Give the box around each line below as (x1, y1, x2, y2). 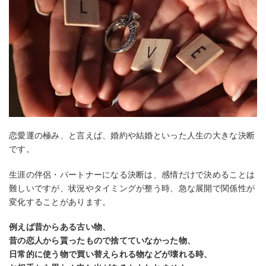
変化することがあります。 (9, 197, 111, 207)
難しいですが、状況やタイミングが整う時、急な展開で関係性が (9, 183, 255, 193)
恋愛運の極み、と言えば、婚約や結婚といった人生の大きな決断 (9, 130, 255, 140)
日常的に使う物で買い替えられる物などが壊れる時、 (9, 249, 213, 259)
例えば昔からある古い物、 (9, 222, 111, 232)
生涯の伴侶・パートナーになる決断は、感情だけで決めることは (9, 169, 255, 179)
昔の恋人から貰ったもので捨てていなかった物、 (9, 236, 196, 246)
